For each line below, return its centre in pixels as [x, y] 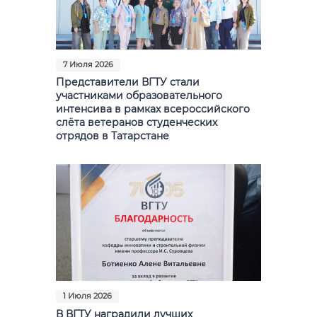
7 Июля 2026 [88, 64]
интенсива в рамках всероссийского [153, 109]
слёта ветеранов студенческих [137, 123]
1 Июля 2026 [87, 296]
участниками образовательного [139, 96]
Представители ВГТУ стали [128, 82]
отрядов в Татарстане [113, 136]
